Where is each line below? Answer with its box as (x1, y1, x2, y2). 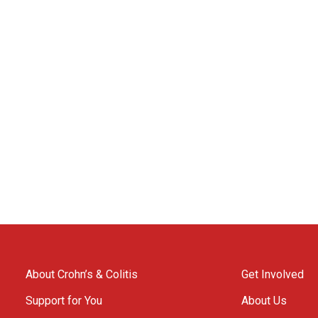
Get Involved (241, 268, 305, 281)
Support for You (25, 294, 102, 307)
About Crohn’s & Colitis (25, 268, 138, 281)
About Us (241, 294, 287, 307)
